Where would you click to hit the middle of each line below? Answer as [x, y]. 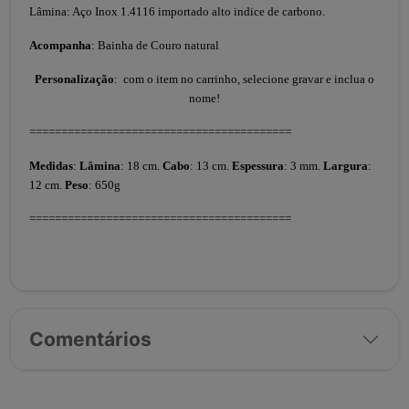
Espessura [258, 166]
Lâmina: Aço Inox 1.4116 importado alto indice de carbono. [177, 11]
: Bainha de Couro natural [155, 45]
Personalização [74, 79]
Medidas [51, 166]
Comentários [90, 339]
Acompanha [60, 45]
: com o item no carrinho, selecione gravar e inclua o [244, 79]
